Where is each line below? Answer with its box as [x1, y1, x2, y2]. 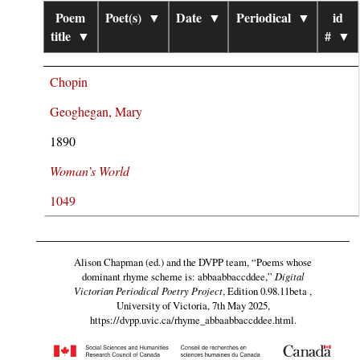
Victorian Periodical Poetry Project [74, 284, 223, 298]
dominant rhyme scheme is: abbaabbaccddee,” [81, 269, 272, 284]
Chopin [49, 73, 88, 91]
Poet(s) [105, 8, 142, 27]
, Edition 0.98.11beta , [223, 284, 312, 299]
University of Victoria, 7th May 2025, [116, 298, 270, 313]
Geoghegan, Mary [49, 103, 142, 121]
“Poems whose [252, 255, 312, 270]
